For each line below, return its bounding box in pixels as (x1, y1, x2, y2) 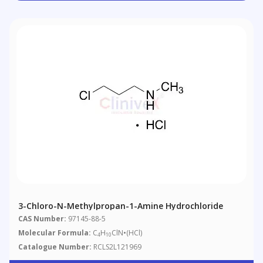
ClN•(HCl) (112, 228, 143, 238)
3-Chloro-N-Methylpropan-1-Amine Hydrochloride (18, 200, 224, 211)
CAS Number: (18, 214, 67, 224)
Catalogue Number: (18, 242, 92, 252)
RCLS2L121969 (92, 242, 142, 252)
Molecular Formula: (18, 228, 92, 238)
